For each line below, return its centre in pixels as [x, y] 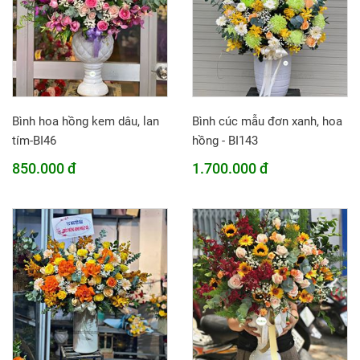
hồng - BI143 [225, 141]
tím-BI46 [34, 141]
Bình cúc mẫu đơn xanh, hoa [267, 121]
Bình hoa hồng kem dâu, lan [86, 121]
